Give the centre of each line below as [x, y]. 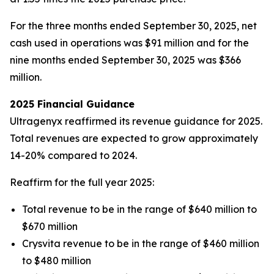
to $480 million [57, 261]
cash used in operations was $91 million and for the [129, 43]
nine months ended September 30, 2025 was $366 [125, 60]
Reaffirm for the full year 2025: [82, 182]
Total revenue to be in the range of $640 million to [139, 209]
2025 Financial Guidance [72, 104]
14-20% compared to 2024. [73, 155]
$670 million [50, 226]
